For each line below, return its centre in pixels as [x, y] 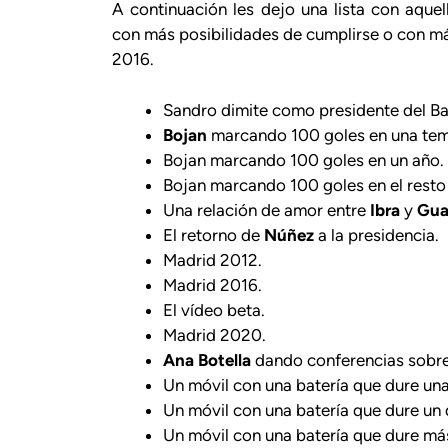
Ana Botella [207, 359]
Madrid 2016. [212, 284]
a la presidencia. [376, 234]
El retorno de [213, 234]
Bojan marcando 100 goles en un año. [303, 159]
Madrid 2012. [212, 259]
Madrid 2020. [214, 334]
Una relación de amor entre [266, 209]
